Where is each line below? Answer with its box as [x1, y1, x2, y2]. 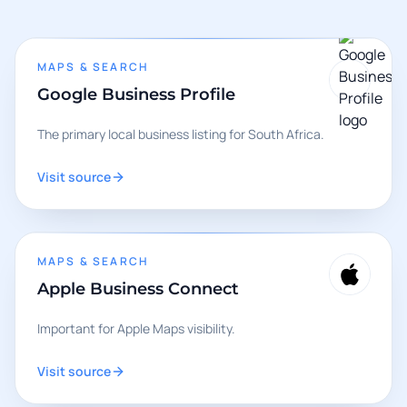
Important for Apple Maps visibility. [37, 320, 235, 337]
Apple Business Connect [37, 279, 239, 299]
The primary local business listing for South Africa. [37, 125, 324, 143]
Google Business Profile [37, 84, 235, 104]
